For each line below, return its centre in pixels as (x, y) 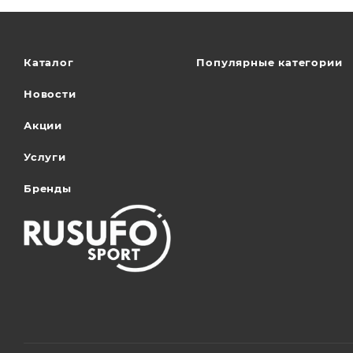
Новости (50, 94)
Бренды (48, 189)
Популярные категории (269, 63)
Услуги (45, 157)
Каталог (49, 63)
